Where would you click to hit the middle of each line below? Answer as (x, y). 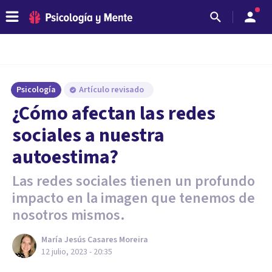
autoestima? (65, 157)
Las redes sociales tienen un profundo (134, 181)
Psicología (36, 90)
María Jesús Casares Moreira (95, 240)
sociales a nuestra (88, 135)
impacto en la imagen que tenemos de (134, 198)
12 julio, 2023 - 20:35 (77, 252)
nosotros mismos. (69, 215)
